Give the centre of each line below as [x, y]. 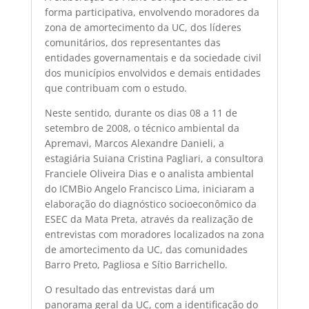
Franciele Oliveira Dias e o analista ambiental [149, 173]
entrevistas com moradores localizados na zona [154, 234]
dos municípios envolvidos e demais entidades [152, 73]
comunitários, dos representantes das [132, 42]
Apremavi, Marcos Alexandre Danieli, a [134, 143]
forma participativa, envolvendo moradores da [152, 12]
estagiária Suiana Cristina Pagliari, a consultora [154, 158]
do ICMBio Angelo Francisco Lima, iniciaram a [149, 189]
